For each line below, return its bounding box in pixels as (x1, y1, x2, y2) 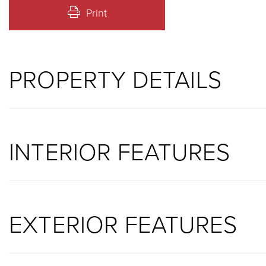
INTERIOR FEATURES (9, 135, 230, 168)
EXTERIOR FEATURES (9, 207, 237, 240)
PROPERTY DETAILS (9, 62, 221, 96)
